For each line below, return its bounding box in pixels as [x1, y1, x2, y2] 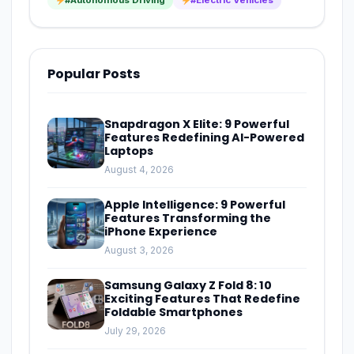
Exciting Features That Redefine [104, 290, 300, 307]
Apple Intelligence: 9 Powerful [104, 196, 285, 213]
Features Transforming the [104, 209, 271, 226]
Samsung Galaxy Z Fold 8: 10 [104, 277, 272, 293]
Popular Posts [47, 64, 140, 83]
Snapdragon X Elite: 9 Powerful [104, 115, 289, 132]
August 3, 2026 [104, 243, 174, 256]
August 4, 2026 [104, 163, 174, 175]
